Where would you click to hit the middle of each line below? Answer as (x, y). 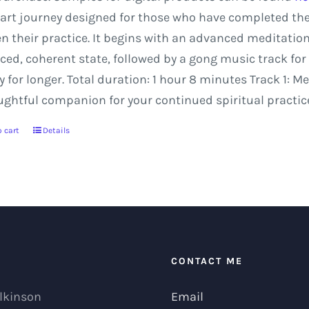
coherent (50, 59)
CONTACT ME (207, 261)
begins (122, 38)
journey (40, 17)
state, (94, 59)
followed (137, 59)
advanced (216, 38)
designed (90, 17)
